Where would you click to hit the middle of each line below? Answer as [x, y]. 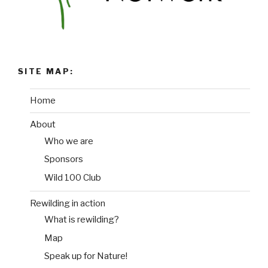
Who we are [69, 141]
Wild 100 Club [73, 177]
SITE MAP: [46, 71]
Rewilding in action [68, 203]
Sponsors [64, 159]
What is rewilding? [82, 220]
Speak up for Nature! [86, 256]
